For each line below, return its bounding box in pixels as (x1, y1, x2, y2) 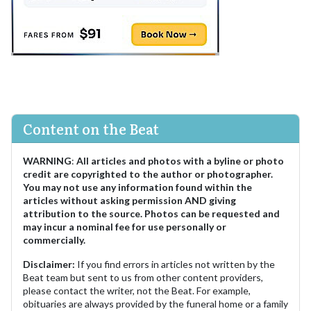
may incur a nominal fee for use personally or (23, 221, 226, 233)
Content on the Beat (23, 118, 159, 140)
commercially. (23, 234, 85, 246)
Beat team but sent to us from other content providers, (23, 271, 263, 284)
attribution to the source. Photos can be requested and (23, 208, 280, 220)
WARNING (23, 155, 72, 167)
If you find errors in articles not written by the (75, 258, 275, 271)
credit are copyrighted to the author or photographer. (23, 168, 273, 180)
